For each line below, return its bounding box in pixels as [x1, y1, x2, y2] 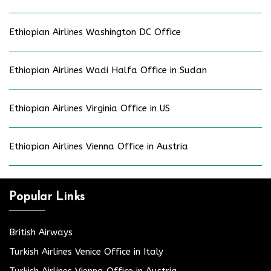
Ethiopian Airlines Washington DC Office [9, 27, 181, 38]
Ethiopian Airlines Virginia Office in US [9, 103, 170, 114]
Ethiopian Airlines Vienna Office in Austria [9, 141, 188, 152]
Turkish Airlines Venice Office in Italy [9, 246, 163, 258]
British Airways [9, 227, 73, 238]
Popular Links [9, 191, 85, 204]
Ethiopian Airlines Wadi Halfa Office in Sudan [9, 65, 207, 76]
